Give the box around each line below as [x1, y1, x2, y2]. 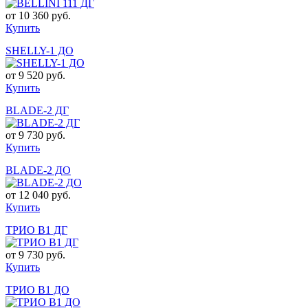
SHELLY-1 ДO [5, 44, 74, 56]
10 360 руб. [19, 9, 71, 21]
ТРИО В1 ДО [5, 283, 69, 296]
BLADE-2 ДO [5, 164, 71, 176]
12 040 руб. [19, 188, 71, 201]
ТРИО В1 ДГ [5, 223, 67, 236]
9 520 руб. [19, 69, 65, 81]
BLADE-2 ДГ [5, 104, 69, 116]
